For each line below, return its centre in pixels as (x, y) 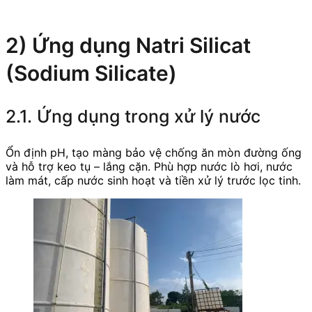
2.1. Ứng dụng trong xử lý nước (133, 116)
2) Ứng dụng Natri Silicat (128, 45)
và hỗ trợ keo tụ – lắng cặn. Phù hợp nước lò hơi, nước (149, 166)
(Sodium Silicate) (91, 73)
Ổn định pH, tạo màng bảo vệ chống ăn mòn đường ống (154, 152)
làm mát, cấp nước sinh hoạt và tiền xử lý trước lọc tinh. (153, 180)
